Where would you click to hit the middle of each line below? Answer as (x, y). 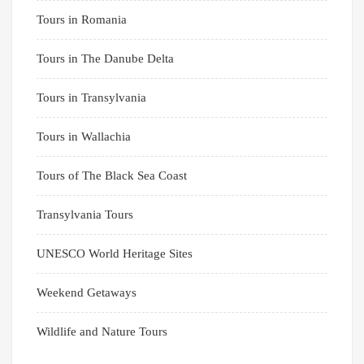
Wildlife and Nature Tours (102, 332)
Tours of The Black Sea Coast (112, 176)
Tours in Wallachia (84, 137)
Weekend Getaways (87, 293)
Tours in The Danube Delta (105, 59)
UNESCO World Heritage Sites (115, 254)
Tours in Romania (82, 20)
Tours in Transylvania (91, 98)
